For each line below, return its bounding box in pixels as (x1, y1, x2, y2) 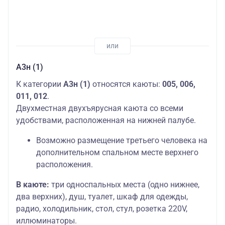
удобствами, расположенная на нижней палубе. (16, 115, 196, 125)
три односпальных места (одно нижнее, (49, 179, 199, 189)
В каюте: (16, 179, 49, 189)
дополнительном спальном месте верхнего (36, 147, 198, 157)
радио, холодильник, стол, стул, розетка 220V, (16, 203, 187, 213)
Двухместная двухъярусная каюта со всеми (16, 103, 183, 113)
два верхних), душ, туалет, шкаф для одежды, (16, 191, 188, 201)
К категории (16, 79, 63, 89)
